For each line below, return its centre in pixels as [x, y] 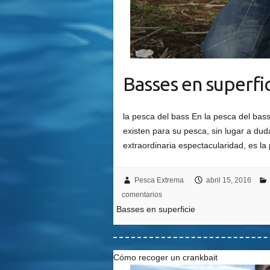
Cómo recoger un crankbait [166, 258]
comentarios [142, 195]
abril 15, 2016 [228, 181]
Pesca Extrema [159, 181]
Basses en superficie [156, 209]
